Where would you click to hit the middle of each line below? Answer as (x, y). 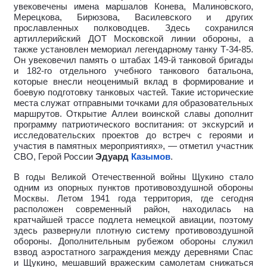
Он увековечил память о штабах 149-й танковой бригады (133, 60)
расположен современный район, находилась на (133, 209)
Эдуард (113, 156)
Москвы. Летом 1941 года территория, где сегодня (133, 198)
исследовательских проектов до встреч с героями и (133, 135)
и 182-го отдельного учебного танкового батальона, (133, 71)
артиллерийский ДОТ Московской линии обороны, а (133, 38)
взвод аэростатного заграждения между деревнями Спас (133, 252)
